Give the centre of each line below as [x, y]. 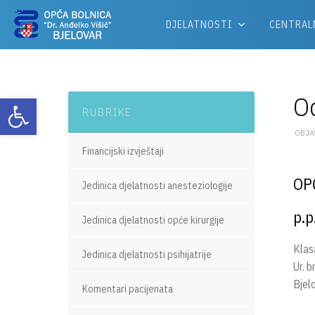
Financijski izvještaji [123, 151]
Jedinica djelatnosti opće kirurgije [153, 220]
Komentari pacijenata [128, 289]
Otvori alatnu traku [30, 105]
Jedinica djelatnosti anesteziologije [157, 186]
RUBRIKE [107, 112]
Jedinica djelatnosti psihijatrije [147, 255]
